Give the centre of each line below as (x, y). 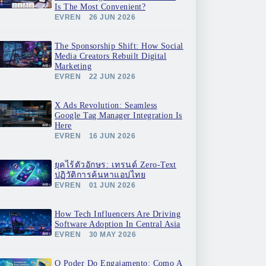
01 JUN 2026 (112, 185)
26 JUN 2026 (112, 17)
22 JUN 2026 (112, 77)
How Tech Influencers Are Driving (118, 214)
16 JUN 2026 (112, 136)
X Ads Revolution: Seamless (106, 105)
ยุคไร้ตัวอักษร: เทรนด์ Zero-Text (115, 165)
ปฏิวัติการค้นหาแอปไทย (100, 175)
